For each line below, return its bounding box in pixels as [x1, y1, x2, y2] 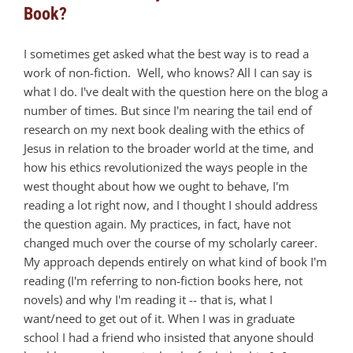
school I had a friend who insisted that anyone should [24, 329, 314, 346]
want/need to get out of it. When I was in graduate [24, 310, 295, 327]
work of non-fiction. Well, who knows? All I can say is [24, 65, 312, 81]
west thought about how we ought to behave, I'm [24, 178, 289, 195]
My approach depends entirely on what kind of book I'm [24, 254, 327, 270]
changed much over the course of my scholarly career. [24, 235, 318, 251]
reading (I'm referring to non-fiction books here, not [24, 273, 303, 289]
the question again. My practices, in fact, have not [24, 216, 291, 232]
